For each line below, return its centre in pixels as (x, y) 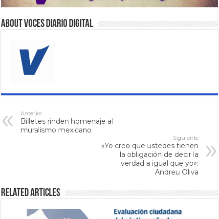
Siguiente (186, 138)
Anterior (32, 114)
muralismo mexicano (56, 130)
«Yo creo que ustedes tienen (150, 146)
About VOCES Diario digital (47, 24)
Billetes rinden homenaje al (67, 121)
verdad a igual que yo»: (159, 164)
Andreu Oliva (176, 172)
